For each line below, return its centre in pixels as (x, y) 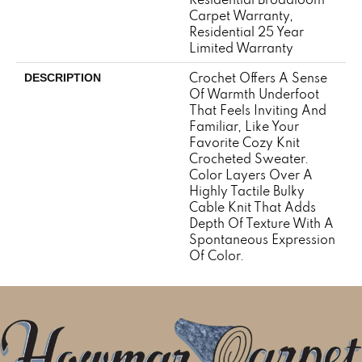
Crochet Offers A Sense (258, 78)
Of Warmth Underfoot (254, 94)
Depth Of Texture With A (261, 223)
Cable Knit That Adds (253, 207)
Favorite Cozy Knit (244, 143)
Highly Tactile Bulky (247, 191)
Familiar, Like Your (244, 126)
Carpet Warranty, (241, 16)
